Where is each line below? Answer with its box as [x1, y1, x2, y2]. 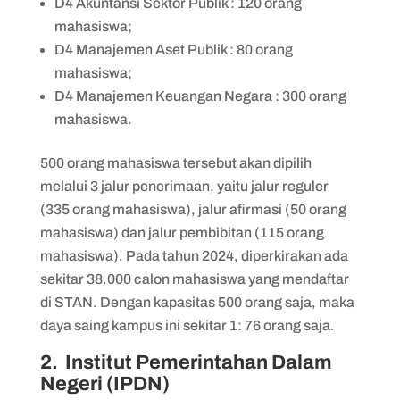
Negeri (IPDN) [39, 372, 170, 395]
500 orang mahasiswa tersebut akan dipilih [39, 154, 312, 171]
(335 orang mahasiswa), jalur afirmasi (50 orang [39, 201, 346, 217]
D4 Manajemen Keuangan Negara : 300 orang [54, 87, 346, 104]
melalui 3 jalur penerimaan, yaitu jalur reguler [39, 178, 329, 194]
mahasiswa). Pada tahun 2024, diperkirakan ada [39, 247, 348, 263]
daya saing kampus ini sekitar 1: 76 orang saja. [39, 317, 337, 333]
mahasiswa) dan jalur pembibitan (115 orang [39, 224, 324, 240]
